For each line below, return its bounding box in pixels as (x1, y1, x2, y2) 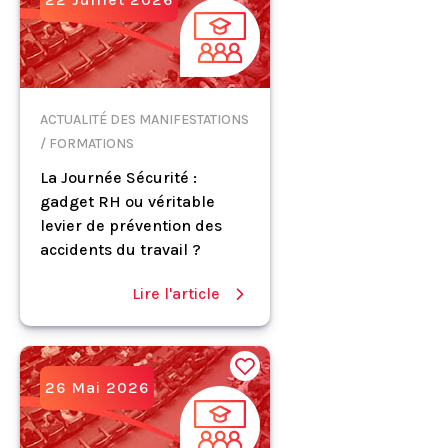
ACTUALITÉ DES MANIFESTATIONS (40, 111, 249, 128)
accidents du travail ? (40, 240, 201, 259)
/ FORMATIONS (40, 135, 134, 152)
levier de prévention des (40, 216, 222, 235)
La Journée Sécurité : (40, 168, 197, 187)
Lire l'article (132, 284, 220, 303)
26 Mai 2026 (45, 378, 149, 397)
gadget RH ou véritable (40, 192, 215, 211)
